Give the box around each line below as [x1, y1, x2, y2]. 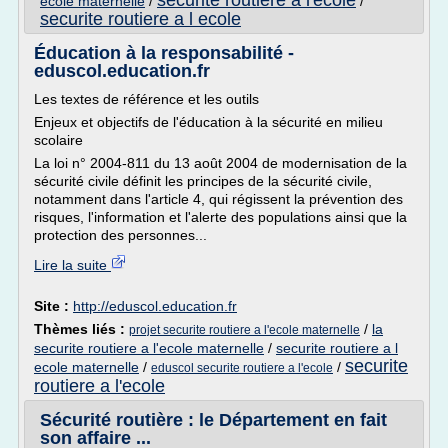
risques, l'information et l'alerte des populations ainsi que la [34, 209, 407, 225]
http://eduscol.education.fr [73, 298, 237, 314]
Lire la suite [34, 257, 111, 273]
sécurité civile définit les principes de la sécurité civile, [34, 173, 372, 189]
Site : [34, 298, 73, 314]
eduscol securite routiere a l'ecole [151, 361, 333, 375]
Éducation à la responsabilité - [34, 43, 294, 63]
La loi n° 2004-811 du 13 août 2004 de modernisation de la [34, 155, 407, 171]
